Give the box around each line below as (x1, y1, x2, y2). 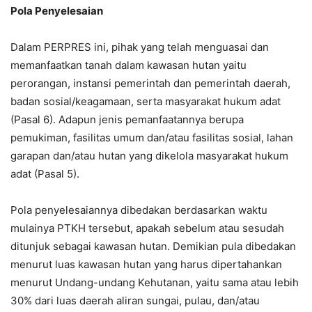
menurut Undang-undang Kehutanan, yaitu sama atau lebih (10, 276, 299, 289)
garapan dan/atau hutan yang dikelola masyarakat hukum (10, 149, 288, 162)
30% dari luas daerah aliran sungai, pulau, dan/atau (10, 294, 260, 307)
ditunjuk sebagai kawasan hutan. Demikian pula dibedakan (10, 240, 296, 253)
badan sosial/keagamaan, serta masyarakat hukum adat (10, 95, 281, 108)
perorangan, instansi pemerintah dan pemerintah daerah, (10, 77, 290, 90)
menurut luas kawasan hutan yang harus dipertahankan (10, 258, 282, 271)
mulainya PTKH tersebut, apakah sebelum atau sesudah (10, 221, 284, 235)
